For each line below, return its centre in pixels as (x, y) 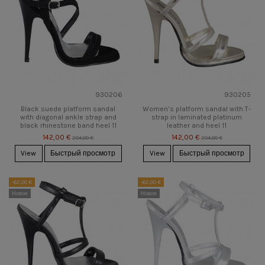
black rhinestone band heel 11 (68, 126)
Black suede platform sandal (68, 109)
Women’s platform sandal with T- (197, 109)
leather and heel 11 (197, 126)
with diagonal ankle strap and (68, 117)
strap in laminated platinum (197, 117)
